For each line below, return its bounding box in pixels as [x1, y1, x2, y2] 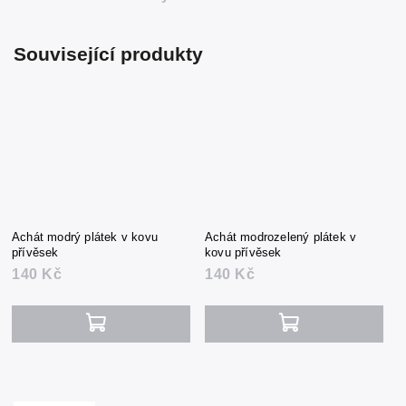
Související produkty [14, 43, 203, 64]
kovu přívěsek [205, 246, 282, 260]
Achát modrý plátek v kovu [12, 230, 158, 245]
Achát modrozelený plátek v [205, 230, 357, 245]
